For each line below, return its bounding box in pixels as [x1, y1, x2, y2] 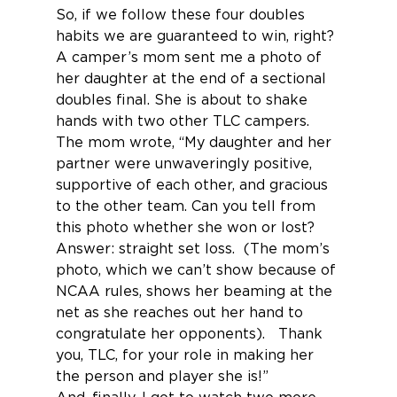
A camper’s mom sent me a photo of [55, 50, 326, 65]
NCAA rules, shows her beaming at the [55, 284, 337, 299]
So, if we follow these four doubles [55, 7, 309, 22]
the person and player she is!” [55, 369, 269, 384]
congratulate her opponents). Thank [55, 326, 327, 341]
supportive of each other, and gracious [55, 177, 332, 192]
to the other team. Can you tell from [55, 198, 320, 214]
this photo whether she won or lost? [55, 220, 319, 235]
